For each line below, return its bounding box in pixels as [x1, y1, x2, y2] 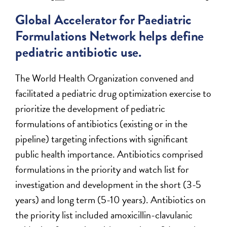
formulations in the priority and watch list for [15, 161, 190, 177]
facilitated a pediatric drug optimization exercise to [15, 85, 212, 101]
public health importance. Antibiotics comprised [15, 146, 204, 162]
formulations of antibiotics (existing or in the [15, 116, 188, 131]
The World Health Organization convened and [15, 70, 195, 86]
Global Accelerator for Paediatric [15, 9, 192, 30]
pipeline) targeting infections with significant [15, 131, 188, 146]
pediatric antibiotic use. [15, 42, 141, 62]
